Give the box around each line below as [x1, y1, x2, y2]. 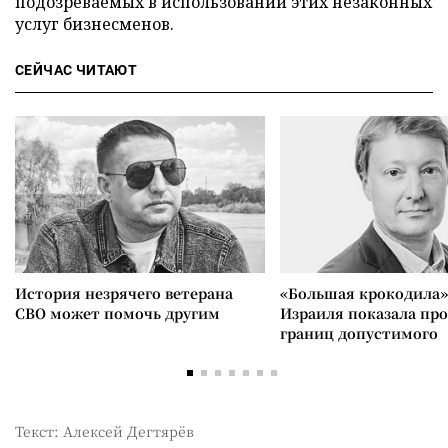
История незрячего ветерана [15, 283, 233, 303]
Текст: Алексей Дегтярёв [15, 421, 194, 441]
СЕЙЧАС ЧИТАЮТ [15, 62, 138, 78]
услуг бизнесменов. [15, 13, 174, 35]
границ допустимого [280, 323, 438, 343]
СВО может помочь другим [15, 303, 220, 323]
